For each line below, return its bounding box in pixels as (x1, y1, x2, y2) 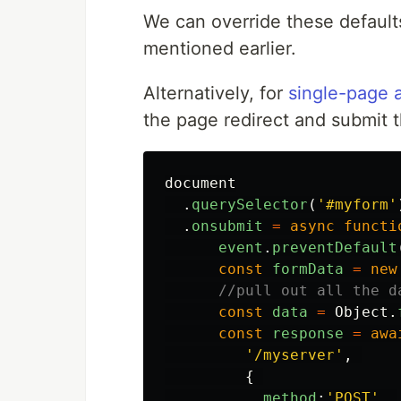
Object (335, 303, 388, 321)
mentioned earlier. (143, 38, 296, 60)
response (272, 325, 344, 343)
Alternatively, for (143, 82, 288, 105)
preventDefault (272, 239, 397, 257)
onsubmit (192, 218, 263, 235)
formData (272, 260, 344, 278)
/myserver (254, 346, 335, 364)
